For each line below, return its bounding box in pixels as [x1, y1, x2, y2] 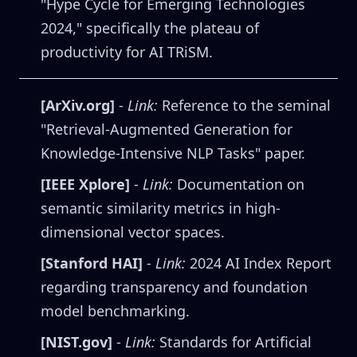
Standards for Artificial [155, 332, 312, 352]
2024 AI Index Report [186, 253, 331, 273]
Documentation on [173, 175, 304, 194]
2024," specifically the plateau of [41, 18, 259, 38]
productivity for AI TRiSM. [41, 42, 213, 62]
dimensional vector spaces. [41, 222, 225, 242]
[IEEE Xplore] [41, 175, 130, 194]
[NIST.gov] [41, 332, 112, 352]
